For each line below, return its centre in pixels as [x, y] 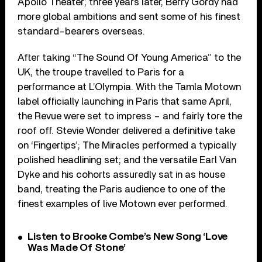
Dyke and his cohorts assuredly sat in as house [122, 175]
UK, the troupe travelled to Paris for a [101, 73]
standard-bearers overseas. [82, 32]
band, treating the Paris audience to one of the [122, 189]
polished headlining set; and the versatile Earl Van [127, 160]
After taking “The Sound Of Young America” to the [130, 58]
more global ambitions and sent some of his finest [129, 17]
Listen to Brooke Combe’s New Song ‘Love [128, 237]
